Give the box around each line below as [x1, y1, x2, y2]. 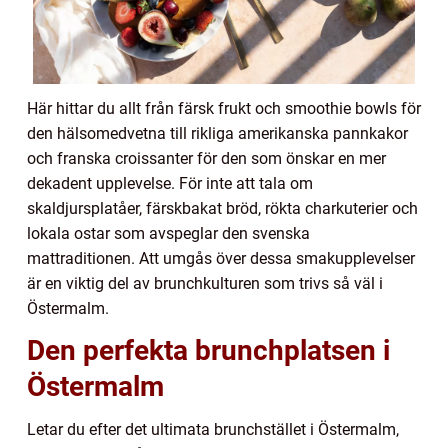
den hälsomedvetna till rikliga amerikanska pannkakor [27, 123, 408, 143]
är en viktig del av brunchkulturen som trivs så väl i [27, 273, 383, 293]
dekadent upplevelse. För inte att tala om [27, 173, 313, 193]
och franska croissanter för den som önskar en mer [27, 148, 386, 168]
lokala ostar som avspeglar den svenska [27, 223, 310, 243]
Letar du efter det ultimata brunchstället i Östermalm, [27, 419, 399, 439]
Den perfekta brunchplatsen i [27, 333, 390, 367]
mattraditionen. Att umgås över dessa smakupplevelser [27, 248, 415, 268]
